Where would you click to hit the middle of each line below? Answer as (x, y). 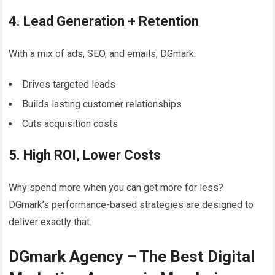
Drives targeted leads (69, 84)
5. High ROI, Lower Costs (85, 155)
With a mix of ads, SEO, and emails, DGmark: (103, 53)
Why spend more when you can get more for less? (116, 187)
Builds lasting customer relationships (102, 104)
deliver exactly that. (50, 222)
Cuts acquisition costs (70, 123)
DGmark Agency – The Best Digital (132, 256)
